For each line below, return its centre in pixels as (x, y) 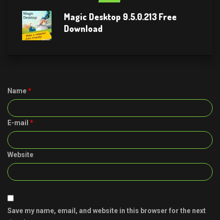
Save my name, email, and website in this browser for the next (107, 210)
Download (83, 28)
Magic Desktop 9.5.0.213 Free (120, 16)
